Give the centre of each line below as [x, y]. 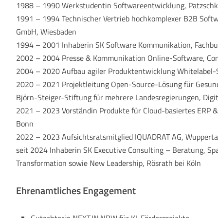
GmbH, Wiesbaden [46, 32]
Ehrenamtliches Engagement [76, 191]
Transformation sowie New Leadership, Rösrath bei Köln [109, 163]
